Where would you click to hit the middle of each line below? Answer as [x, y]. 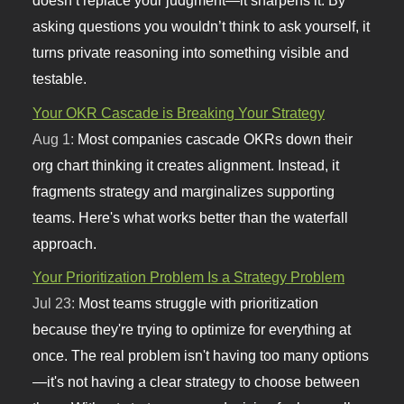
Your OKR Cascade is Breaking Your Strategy [179, 112]
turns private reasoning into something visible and [191, 53]
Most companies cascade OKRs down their [216, 138]
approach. [65, 243]
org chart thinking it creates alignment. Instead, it [186, 165]
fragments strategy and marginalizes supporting [184, 191]
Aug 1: [55, 138]
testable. [60, 79]
